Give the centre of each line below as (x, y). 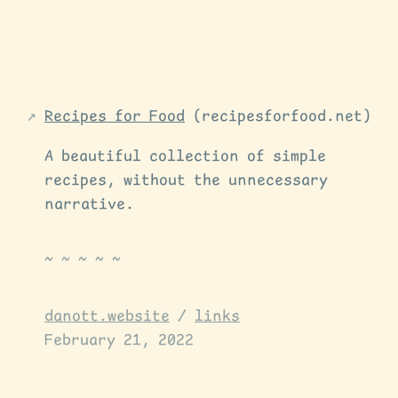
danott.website (107, 317)
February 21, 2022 (119, 341)
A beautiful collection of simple (185, 157)
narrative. (89, 205)
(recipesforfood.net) (278, 117)
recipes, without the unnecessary (186, 181)
